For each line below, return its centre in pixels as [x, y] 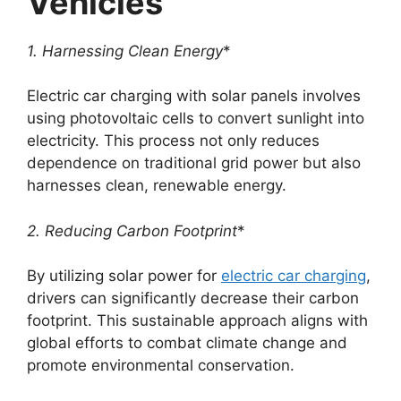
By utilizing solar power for [124, 276]
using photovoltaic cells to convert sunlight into [196, 118]
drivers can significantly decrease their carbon [193, 298]
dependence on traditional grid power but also [194, 163]
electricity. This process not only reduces [173, 141]
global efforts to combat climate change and [187, 343]
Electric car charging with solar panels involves [194, 96]
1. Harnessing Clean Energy [125, 51]
